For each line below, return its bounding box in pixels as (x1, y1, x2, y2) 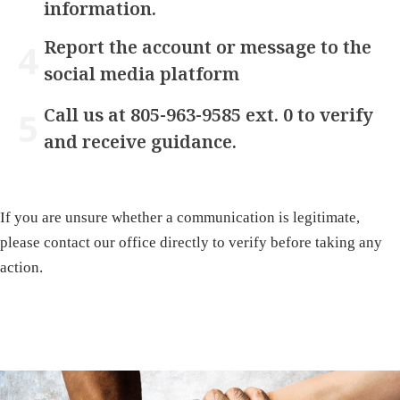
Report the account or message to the (43, 35, 371, 60)
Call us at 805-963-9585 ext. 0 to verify (43, 103, 373, 128)
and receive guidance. (43, 129, 237, 154)
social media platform (43, 62, 239, 87)
